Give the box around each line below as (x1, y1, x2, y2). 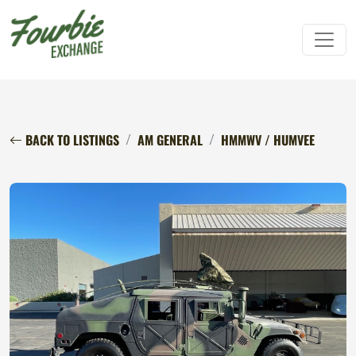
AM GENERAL (137, 130, 203, 150)
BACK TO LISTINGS (22, 130, 119, 150)
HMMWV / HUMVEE (221, 130, 315, 150)
